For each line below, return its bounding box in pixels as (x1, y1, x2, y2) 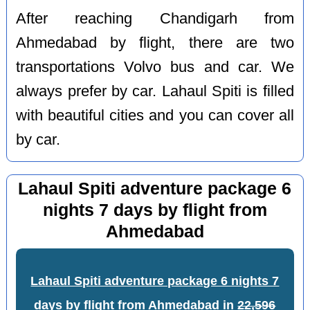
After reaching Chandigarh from (16, 10, 294, 27)
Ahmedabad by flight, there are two (16, 34, 294, 51)
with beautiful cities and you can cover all (16, 107, 294, 124)
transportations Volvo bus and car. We (16, 58, 294, 75)
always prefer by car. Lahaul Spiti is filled (16, 82, 294, 100)
